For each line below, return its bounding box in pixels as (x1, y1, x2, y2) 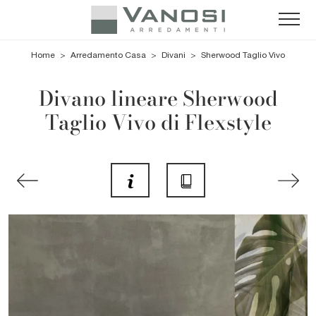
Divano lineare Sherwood (38, 83, 278, 114)
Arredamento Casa (71, 50, 146, 60)
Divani (162, 50, 186, 60)
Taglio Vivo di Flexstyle (44, 107, 272, 138)
